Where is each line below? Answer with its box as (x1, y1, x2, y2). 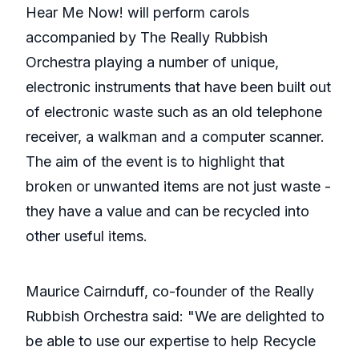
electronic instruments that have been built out (26, 79, 331, 96)
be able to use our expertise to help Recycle (26, 333, 316, 350)
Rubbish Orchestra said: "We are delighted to (26, 308, 325, 325)
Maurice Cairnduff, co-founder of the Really (26, 283, 314, 301)
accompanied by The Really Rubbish (26, 29, 268, 46)
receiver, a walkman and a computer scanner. (26, 128, 325, 146)
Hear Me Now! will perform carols (26, 4, 249, 22)
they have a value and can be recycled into (26, 203, 309, 220)
